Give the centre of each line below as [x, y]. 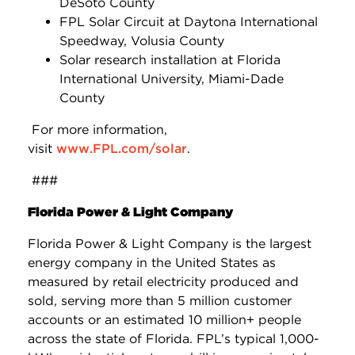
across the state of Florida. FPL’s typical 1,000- [174, 338]
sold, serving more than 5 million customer [160, 300]
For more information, [97, 129]
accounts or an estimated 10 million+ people [164, 319]
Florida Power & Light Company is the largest [170, 243]
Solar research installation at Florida [170, 59]
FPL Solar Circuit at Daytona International [189, 21]
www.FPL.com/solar [122, 148]
